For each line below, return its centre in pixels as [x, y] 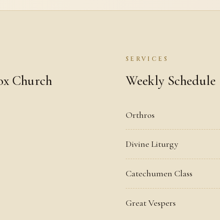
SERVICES [147, 59]
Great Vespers [151, 203]
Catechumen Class [159, 174]
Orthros [140, 115]
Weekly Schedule [171, 81]
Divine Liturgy [152, 144]
